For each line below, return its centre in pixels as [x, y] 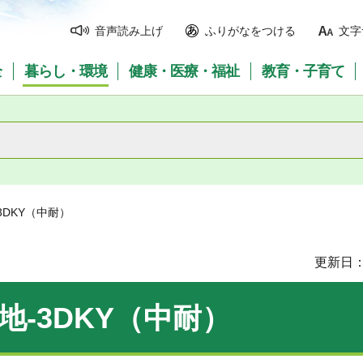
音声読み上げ [129, 31]
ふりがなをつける [250, 31]
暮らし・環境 [65, 71]
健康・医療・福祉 [184, 71]
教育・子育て [303, 71]
